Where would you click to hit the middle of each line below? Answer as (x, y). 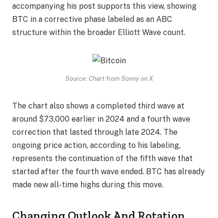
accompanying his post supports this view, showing (104, 6)
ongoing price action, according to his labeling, (96, 145)
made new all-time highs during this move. (88, 184)
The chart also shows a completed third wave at (98, 106)
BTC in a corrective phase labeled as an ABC (92, 19)
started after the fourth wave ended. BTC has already (109, 171)
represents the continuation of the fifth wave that (102, 158)
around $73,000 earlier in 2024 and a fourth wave (101, 119)
